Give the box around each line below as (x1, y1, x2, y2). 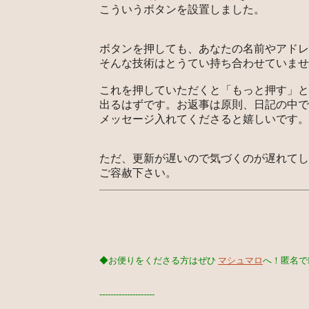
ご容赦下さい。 (99, 167, 177, 179)
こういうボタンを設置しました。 (99, 3, 265, 15)
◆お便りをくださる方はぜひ (99, 255, 218, 266)
